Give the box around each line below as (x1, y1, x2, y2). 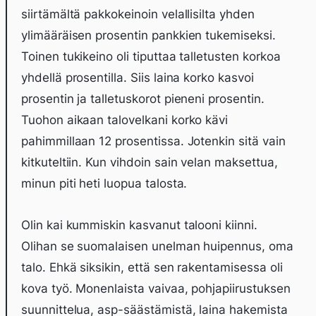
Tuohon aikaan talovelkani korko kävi (21, 113, 229, 127)
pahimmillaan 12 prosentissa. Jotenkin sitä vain (21, 134, 286, 148)
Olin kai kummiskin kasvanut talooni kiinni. (21, 218, 257, 232)
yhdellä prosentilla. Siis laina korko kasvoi (21, 71, 254, 85)
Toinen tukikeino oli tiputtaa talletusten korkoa (21, 49, 281, 63)
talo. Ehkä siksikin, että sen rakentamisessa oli (21, 260, 283, 274)
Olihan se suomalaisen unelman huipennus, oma (21, 239, 293, 253)
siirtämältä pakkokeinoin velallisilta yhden (21, 7, 255, 21)
